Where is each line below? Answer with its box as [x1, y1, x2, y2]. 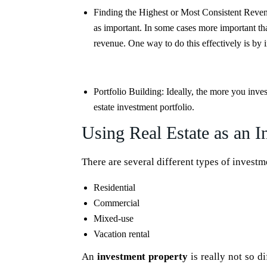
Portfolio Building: [94, 86, 166, 97]
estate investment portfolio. [94, 102, 194, 112]
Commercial [94, 198, 139, 208]
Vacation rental [94, 229, 150, 239]
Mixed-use [94, 213, 133, 223]
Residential [94, 182, 135, 193]
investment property [97, 251, 188, 262]
